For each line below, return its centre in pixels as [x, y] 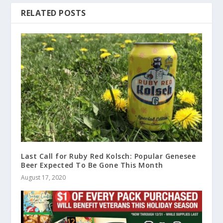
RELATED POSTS [54, 13]
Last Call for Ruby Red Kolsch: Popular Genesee [109, 156]
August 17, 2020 [44, 177]
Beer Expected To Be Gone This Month [92, 165]
